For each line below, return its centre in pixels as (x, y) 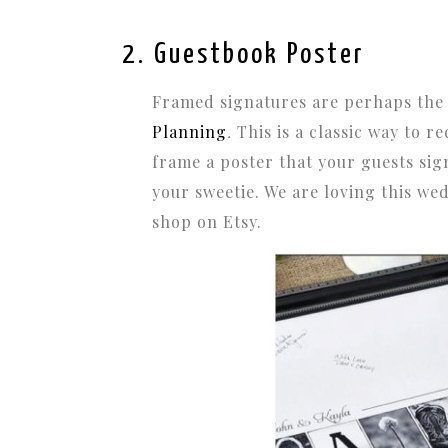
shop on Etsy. (207, 221)
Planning (189, 131)
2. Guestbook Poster (243, 54)
